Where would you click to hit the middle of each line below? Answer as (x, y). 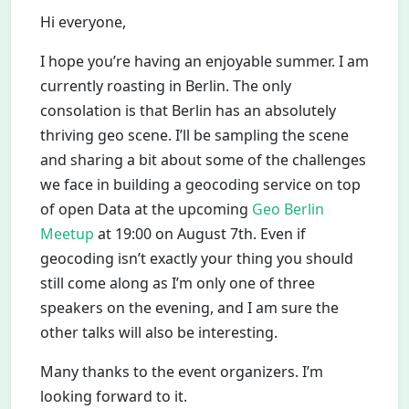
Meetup (67, 233)
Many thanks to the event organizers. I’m (182, 371)
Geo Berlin (288, 209)
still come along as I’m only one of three (178, 283)
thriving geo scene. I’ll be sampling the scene (194, 135)
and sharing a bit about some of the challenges (203, 159)
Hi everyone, (83, 21)
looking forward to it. (114, 396)
